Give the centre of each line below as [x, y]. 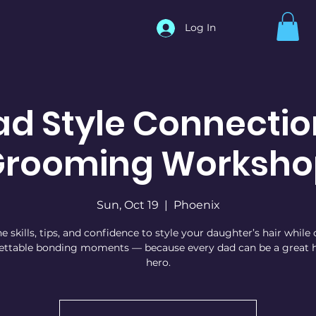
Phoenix [196, 205]
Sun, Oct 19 [127, 205]
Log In [200, 28]
